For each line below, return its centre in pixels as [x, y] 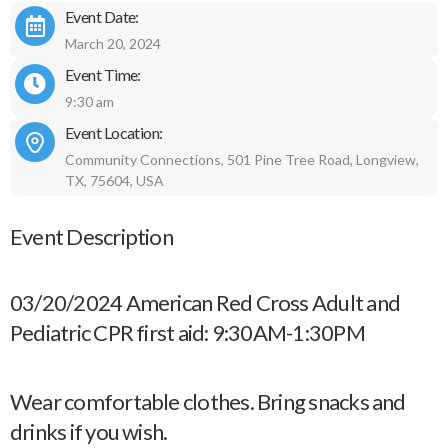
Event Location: [114, 132]
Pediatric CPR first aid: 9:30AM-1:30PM [187, 332]
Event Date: [102, 16]
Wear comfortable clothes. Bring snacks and [208, 401]
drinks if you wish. [89, 431]
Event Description [91, 236]
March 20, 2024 [113, 43]
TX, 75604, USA [114, 180]
